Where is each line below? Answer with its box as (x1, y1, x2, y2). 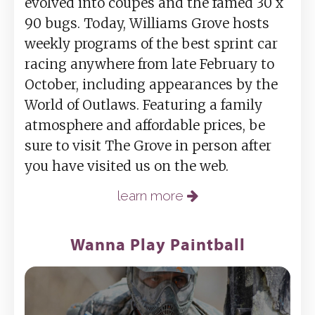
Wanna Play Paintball (70, 233, 245, 255)
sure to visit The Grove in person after (25, 137, 271, 155)
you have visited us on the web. (25, 157, 229, 175)
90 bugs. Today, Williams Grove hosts (25, 15, 269, 32)
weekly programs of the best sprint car (25, 35, 278, 53)
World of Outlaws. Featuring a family (25, 96, 262, 114)
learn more (117, 188, 187, 204)
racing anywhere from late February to (25, 56, 274, 73)
